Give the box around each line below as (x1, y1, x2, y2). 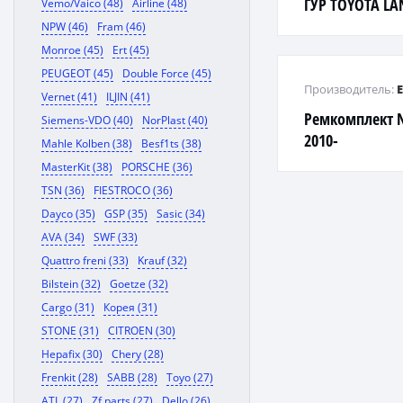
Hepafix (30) (41, 346, 103, 362)
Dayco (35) (41, 206, 95, 221)
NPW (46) (41, 19, 88, 34)
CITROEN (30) (108, 323, 175, 338)
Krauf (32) (138, 253, 187, 268)
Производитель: (304, 81, 398, 97)
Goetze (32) (110, 276, 168, 291)
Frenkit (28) (41, 370, 98, 385)
